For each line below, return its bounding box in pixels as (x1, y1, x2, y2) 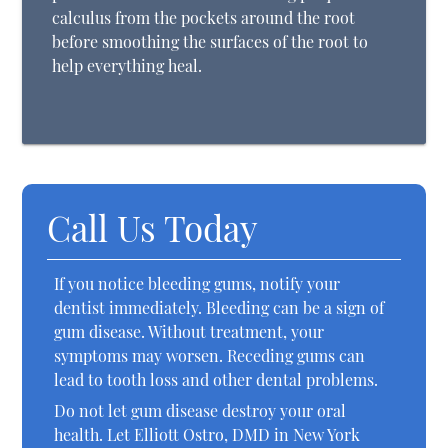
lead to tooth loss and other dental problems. (54, 369, 379, 391)
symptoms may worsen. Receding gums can (54, 345, 366, 367)
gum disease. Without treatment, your (54, 321, 325, 343)
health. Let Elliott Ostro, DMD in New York (54, 424, 361, 446)
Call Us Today (47, 204, 259, 252)
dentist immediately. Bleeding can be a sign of (54, 297, 385, 319)
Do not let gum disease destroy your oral (54, 400, 347, 422)
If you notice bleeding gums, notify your (54, 273, 341, 295)
